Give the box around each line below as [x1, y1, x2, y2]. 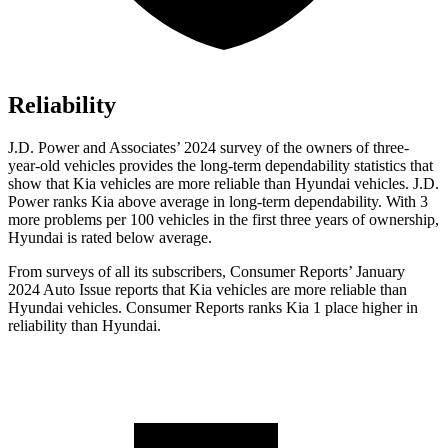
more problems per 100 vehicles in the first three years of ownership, [8, 210, 439, 228]
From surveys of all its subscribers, [8, 262, 230, 280]
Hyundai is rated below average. [8, 228, 212, 246]
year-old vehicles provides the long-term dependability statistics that [8, 156, 433, 174]
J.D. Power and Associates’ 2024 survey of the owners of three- [8, 138, 409, 156]
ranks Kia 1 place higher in [244, 298, 418, 316]
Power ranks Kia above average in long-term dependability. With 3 [8, 192, 428, 210]
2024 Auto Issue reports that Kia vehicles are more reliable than [8, 280, 407, 298]
